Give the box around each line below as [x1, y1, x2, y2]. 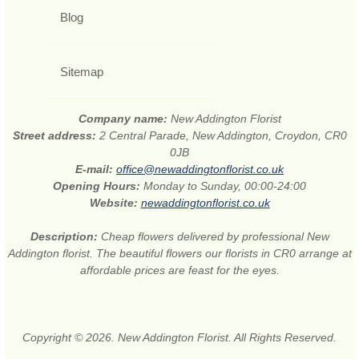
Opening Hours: [53, 179, 143, 193]
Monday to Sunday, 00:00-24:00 [143, 179, 306, 193]
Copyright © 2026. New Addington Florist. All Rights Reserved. [22, 331, 337, 345]
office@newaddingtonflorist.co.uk [116, 163, 284, 176]
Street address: [12, 129, 99, 143]
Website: [89, 196, 141, 210]
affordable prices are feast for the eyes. [79, 264, 280, 277]
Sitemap [60, 65, 103, 79]
